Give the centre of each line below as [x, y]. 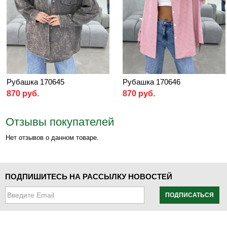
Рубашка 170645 [35, 82]
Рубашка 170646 [152, 82]
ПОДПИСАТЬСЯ [190, 195]
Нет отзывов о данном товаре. [52, 137]
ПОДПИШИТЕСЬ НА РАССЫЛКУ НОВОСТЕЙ [89, 176]
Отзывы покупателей [60, 122]
